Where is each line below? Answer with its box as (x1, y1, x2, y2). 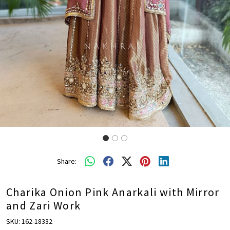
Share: (57, 156, 76, 166)
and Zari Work (6, 198, 81, 213)
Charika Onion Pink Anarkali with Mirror (6, 185, 220, 200)
